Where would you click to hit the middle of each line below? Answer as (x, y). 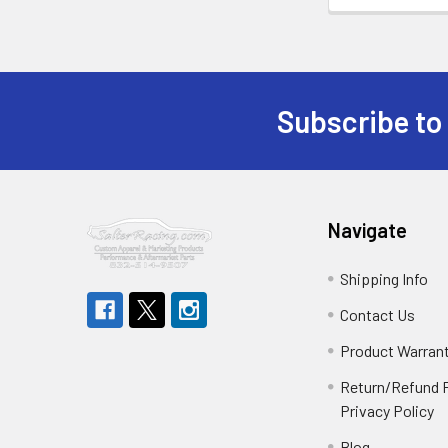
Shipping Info (384, 279)
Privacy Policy (387, 411)
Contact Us (378, 315)
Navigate (368, 230)
